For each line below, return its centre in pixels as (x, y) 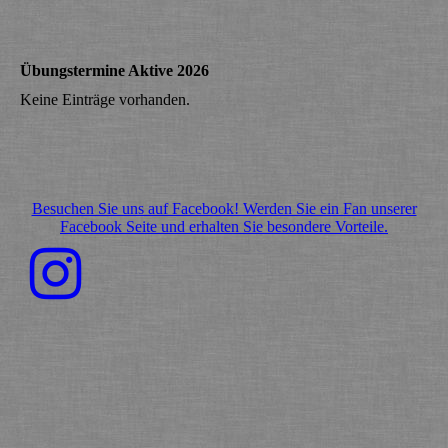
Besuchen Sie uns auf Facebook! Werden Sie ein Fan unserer (224, 208)
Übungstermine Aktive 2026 (114, 70)
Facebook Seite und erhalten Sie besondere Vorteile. (224, 226)
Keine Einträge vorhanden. (105, 99)
